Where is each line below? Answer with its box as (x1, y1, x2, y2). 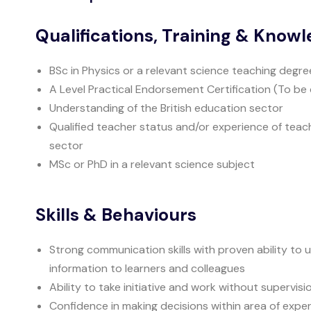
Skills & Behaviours (35, 203, 196, 226)
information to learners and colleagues (49, 261, 245, 276)
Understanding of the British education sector (49, 101, 283, 115)
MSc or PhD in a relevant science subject (49, 157, 255, 171)
